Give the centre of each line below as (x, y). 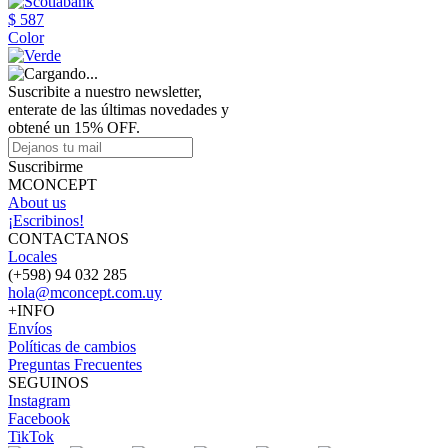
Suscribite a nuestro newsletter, (105, 91)
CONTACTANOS (68, 238)
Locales (32, 256)
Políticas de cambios (72, 346)
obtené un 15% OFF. (74, 127)
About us (37, 202)
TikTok (31, 436)
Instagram (39, 400)
